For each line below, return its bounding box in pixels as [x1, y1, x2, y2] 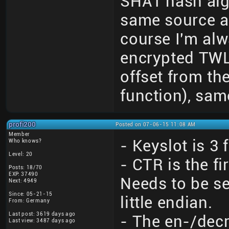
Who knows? [9, 138, 42, 145]
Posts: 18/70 [9, 164, 42, 171]
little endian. [120, 193, 213, 213]
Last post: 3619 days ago [9, 211, 76, 218]
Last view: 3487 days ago [9, 217, 76, 224]
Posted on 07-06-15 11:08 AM [116, 121, 196, 128]
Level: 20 [9, 151, 33, 158]
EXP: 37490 [9, 171, 38, 178]
